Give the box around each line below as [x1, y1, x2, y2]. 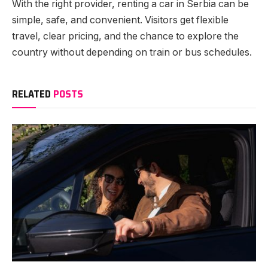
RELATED [12, 86, 53, 102]
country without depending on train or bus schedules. [12, 47, 252, 59]
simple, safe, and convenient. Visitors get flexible [12, 14, 229, 26]
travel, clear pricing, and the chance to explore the [12, 31, 239, 42]
